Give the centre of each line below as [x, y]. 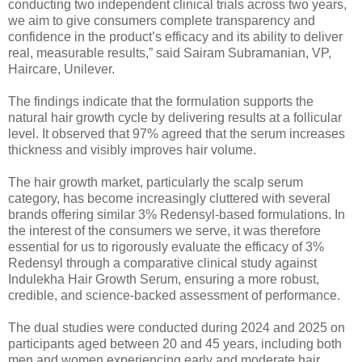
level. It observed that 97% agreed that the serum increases [177, 133]
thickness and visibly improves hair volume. [132, 149]
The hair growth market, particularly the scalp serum [156, 182]
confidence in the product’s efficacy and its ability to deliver [175, 36]
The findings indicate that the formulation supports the [161, 101]
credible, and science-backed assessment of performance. [174, 295]
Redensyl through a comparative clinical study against [162, 263]
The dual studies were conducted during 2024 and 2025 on [177, 327]
